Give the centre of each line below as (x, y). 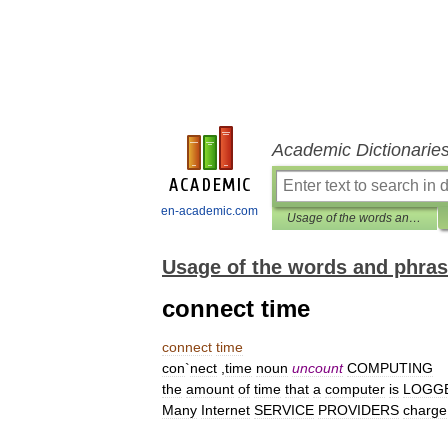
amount (210, 389)
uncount (317, 368)
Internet (225, 410)
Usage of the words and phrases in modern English (415, 218)
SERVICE (284, 410)
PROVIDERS (358, 410)
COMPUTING (390, 368)
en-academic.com (209, 211)
